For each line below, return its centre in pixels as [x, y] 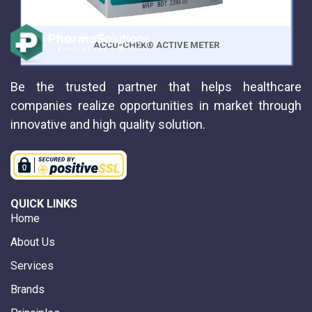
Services [32, 265]
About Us [33, 242]
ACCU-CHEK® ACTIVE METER [156, 45]
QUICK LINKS [44, 203]
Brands [28, 289]
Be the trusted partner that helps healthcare [156, 86]
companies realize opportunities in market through [156, 105]
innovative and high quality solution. [108, 124]
